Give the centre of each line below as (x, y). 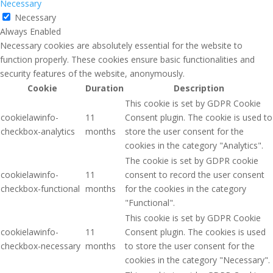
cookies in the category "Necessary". (197, 260)
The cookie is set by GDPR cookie (192, 161)
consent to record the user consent (195, 175)
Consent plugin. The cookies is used (195, 232)
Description (199, 88)
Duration (105, 88)
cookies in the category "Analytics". (194, 146)
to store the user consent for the (190, 246)
